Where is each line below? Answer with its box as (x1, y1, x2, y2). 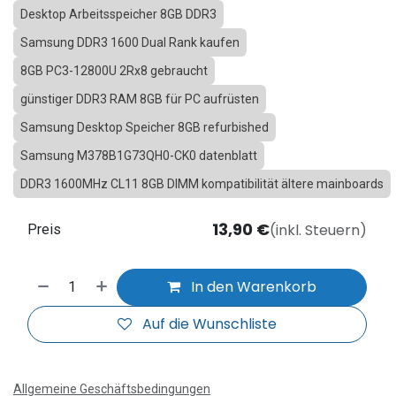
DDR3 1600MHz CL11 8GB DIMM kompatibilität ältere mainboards (20, 176, 384, 191)
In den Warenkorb (187, 276, 317, 297)
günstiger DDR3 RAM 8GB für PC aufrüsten (20, 91, 259, 106)
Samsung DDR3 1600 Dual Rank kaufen (20, 34, 240, 49)
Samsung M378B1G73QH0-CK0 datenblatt (20, 148, 257, 163)
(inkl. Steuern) (270, 220, 367, 241)
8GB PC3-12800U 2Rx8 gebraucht (20, 63, 208, 78)
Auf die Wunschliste (142, 313, 277, 334)
